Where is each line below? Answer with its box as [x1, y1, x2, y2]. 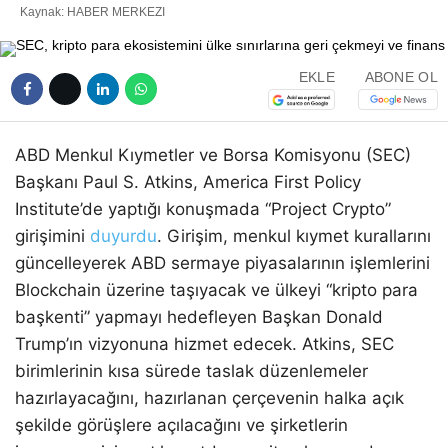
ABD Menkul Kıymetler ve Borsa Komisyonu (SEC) [15, 144, 411, 165]
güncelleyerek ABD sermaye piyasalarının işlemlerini [15, 252, 430, 273]
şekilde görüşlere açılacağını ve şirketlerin [15, 414, 348, 435]
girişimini [15, 225, 90, 246]
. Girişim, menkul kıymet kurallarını [157, 225, 431, 246]
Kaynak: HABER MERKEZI [20, 4, 165, 19]
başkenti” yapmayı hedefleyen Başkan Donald [15, 306, 383, 327]
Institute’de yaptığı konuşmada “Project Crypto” [15, 198, 391, 219]
